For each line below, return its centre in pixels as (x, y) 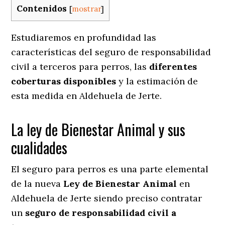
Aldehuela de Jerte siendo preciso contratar (107, 198)
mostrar (87, 9)
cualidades (41, 147)
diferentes (173, 66)
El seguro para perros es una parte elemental (110, 169)
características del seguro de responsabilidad (111, 52)
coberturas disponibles (64, 81)
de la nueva (37, 183)
